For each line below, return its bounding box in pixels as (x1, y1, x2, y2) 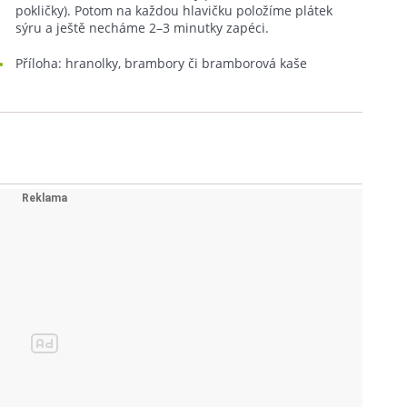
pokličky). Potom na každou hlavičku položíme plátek (15, 2, 333, 19)
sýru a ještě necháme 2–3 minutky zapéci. (15, 19, 269, 36)
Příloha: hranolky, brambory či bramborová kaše (15, 55, 307, 72)
